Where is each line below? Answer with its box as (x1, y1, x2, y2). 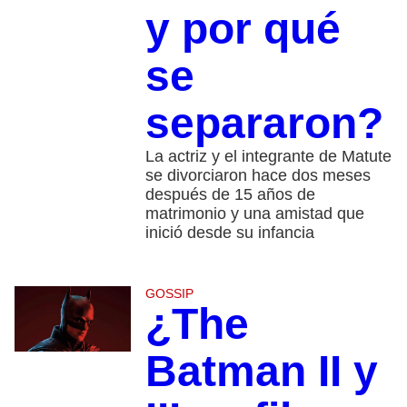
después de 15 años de (144, 185, 315, 204)
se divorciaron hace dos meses (144, 166, 371, 185)
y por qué (144, 5, 341, 54)
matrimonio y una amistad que (144, 204, 364, 223)
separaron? (144, 99, 383, 148)
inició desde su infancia (144, 223, 314, 243)
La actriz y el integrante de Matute (144, 147, 392, 166)
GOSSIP (144, 286, 194, 302)
